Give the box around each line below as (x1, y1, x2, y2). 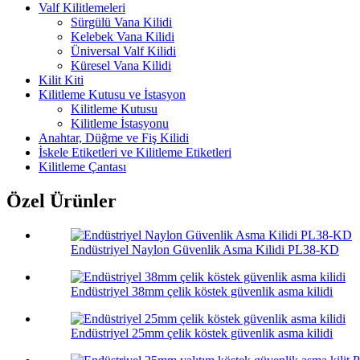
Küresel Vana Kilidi (71, 59, 171, 73)
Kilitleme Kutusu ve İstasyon (39, 88, 186, 102)
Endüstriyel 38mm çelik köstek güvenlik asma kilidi (71, 284, 333, 299)
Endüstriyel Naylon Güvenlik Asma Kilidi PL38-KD (71, 243, 339, 257)
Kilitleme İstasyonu (71, 117, 169, 131)
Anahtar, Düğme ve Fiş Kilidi (39, 131, 189, 145)
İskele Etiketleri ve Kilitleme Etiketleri (39, 145, 231, 160)
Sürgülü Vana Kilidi (71, 15, 172, 30)
